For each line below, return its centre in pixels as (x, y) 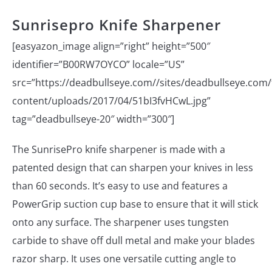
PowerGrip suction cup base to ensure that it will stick (135, 204)
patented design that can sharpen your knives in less (133, 167)
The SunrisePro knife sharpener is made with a (119, 149)
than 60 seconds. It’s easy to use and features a (120, 185)
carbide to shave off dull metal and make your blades (134, 240)
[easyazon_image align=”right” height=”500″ (111, 46)
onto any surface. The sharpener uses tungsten (121, 222)
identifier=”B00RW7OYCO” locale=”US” (98, 64)
